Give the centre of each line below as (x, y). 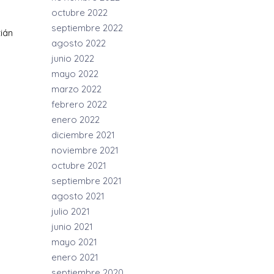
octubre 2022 (80, 13)
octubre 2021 (79, 165)
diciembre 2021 (83, 135)
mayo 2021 (75, 242)
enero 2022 (76, 120)
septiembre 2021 (87, 181)
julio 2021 (71, 211)
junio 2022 (73, 58)
